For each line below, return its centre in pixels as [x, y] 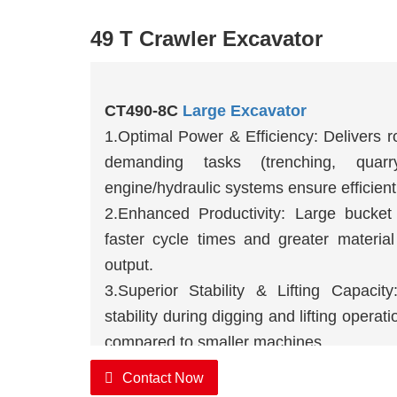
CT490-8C [143, 111]
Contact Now [163, 378]
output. [128, 265]
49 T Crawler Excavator [206, 39]
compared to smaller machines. [215, 343]
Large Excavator [244, 111]
